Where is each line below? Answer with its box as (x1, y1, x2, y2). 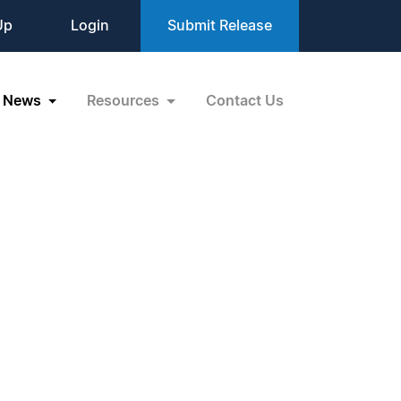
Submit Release (167, 19, 272, 33)
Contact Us (206, 93, 284, 108)
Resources (87, 93, 164, 108)
